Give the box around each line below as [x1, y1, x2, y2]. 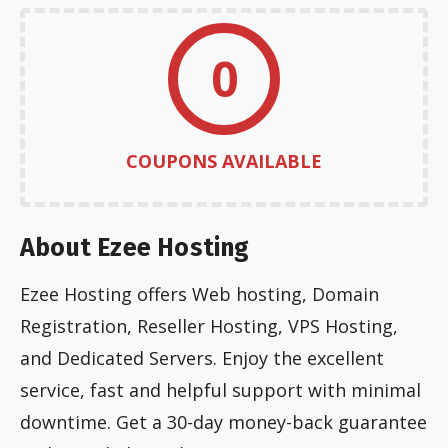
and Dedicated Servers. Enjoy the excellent [20, 345, 384, 370]
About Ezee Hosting [20, 232, 250, 263]
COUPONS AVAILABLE [126, 149, 322, 174]
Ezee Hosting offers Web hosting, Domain [20, 281, 379, 306]
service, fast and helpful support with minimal [20, 377, 421, 402]
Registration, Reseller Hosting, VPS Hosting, [20, 313, 398, 338]
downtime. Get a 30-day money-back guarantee [20, 409, 427, 434]
